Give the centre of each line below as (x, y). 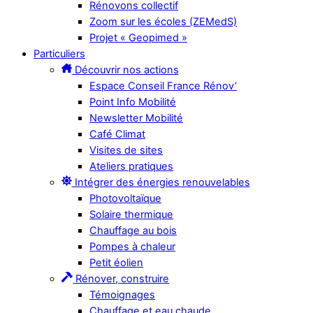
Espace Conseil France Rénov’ (163, 86)
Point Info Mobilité (133, 102)
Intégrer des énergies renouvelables (161, 182)
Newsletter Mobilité (136, 118)
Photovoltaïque (125, 198)
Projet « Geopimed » (138, 37)
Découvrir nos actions (125, 70)
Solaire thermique (131, 214)
